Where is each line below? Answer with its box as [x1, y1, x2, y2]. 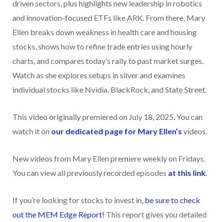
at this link [168, 168, 206, 178]
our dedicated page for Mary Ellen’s [51, 126, 182, 136]
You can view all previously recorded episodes [12, 168, 168, 178]
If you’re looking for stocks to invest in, [12, 195, 145, 205]
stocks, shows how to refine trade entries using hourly [12, 42, 192, 52]
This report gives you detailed [105, 210, 207, 220]
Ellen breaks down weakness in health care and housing [12, 27, 197, 37]
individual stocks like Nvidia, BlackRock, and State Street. [12, 85, 207, 95]
